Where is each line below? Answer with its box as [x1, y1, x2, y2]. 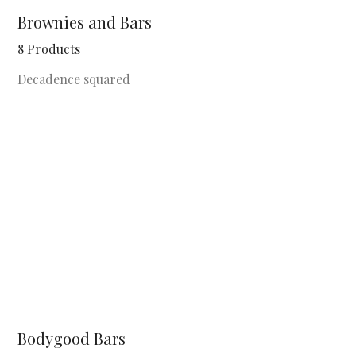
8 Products [17, 41, 80, 57]
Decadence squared [17, 71, 130, 87]
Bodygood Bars [17, 327, 126, 349]
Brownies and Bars [17, 11, 152, 33]
